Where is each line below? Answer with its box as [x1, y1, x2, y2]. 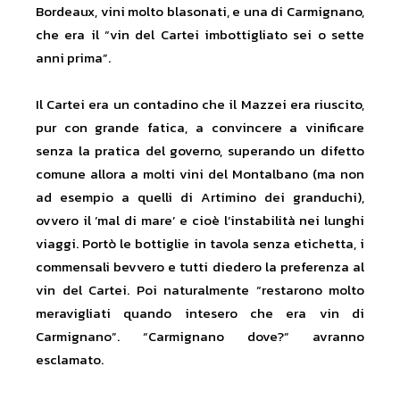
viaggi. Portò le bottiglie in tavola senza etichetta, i [36, 233, 364, 254]
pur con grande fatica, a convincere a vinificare [36, 117, 364, 138]
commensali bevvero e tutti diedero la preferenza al [36, 256, 364, 278]
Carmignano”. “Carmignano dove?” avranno [36, 326, 364, 347]
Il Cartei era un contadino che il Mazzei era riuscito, [36, 94, 364, 115]
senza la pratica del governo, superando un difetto [36, 140, 364, 162]
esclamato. [36, 349, 104, 371]
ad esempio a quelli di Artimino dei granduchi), [36, 187, 364, 208]
